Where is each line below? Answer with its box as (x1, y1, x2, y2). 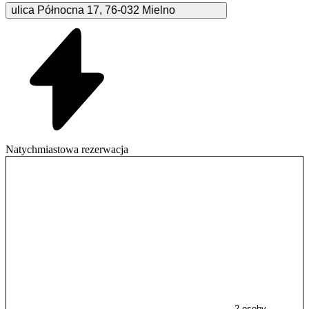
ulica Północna (11, 3, 84, 16)
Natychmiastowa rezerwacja (6, 143, 128, 155)
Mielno (142, 3, 175, 16)
